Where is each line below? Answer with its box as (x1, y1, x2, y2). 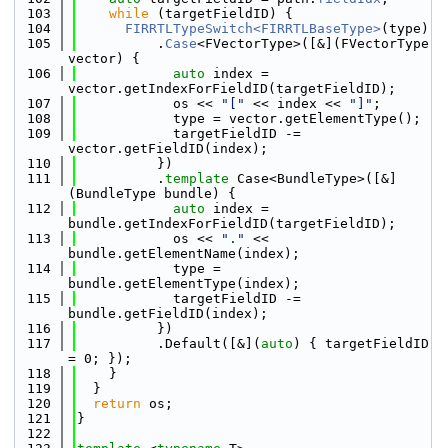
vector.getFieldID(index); (68, 141, 268, 156)
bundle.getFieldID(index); (68, 306, 268, 321)
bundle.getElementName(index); (68, 246, 300, 261)
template (165, 171, 229, 186)
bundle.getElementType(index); (68, 276, 300, 291)
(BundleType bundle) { (68, 186, 236, 201)
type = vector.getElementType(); (77, 111, 421, 126)
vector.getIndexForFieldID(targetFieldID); (68, 81, 396, 96)
